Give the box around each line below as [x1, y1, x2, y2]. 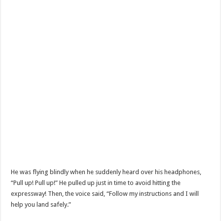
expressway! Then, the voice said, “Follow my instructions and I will [11, 189, 199, 197]
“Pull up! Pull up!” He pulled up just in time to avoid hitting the [11, 179, 181, 186]
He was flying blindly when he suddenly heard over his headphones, [11, 168, 202, 176]
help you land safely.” [11, 200, 72, 208]
